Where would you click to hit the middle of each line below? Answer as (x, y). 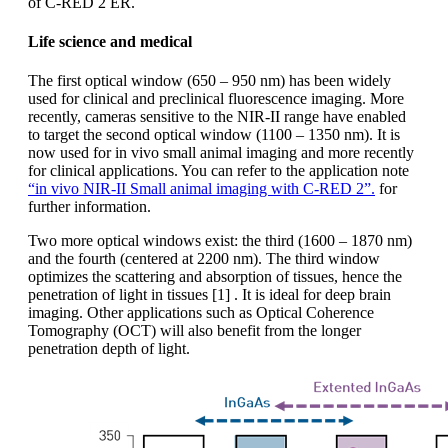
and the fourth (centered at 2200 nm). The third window (204, 259)
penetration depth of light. (109, 349)
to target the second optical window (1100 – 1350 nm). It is (214, 135)
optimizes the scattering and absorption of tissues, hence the (215, 277)
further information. (89, 207)
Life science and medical (110, 42)
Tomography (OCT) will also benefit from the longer (194, 331)
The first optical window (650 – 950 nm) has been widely (209, 81)
